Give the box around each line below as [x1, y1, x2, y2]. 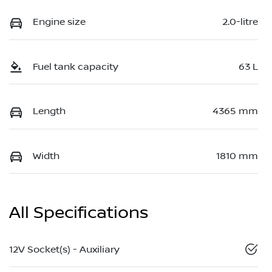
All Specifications [9, 202, 148, 223]
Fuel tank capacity [33, 61, 118, 72]
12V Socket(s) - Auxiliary [9, 243, 120, 255]
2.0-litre [222, 16, 258, 28]
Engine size [33, 16, 86, 28]
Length [33, 106, 66, 117]
